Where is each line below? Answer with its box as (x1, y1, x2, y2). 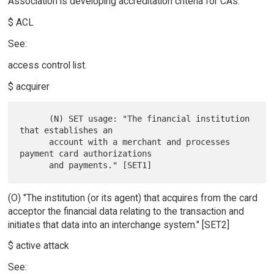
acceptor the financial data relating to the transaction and (7, 205, 244, 217)
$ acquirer (7, 80, 50, 92)
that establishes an (20, 125, 113, 136)
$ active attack (7, 240, 69, 252)
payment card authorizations (20, 149, 152, 159)
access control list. (7, 59, 87, 71)
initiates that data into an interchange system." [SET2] (7, 218, 229, 231)
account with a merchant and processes (20, 137, 50, 147)
